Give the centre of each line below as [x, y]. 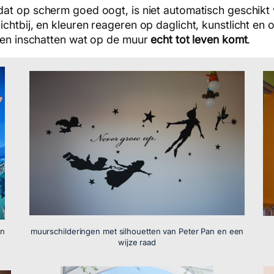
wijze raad [137, 243]
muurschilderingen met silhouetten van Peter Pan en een [137, 231]
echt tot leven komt [199, 39]
